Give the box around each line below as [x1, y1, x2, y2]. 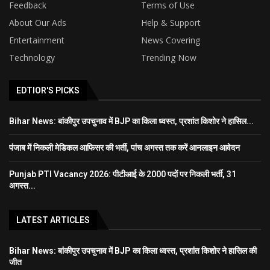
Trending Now [141, 51, 196, 63]
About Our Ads [9, 16, 66, 28]
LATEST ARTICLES [16, 215, 90, 225]
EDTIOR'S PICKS [16, 85, 80, 95]
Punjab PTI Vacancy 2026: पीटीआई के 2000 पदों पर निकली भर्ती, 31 [9, 169, 236, 179]
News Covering [141, 34, 200, 46]
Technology [9, 51, 55, 63]
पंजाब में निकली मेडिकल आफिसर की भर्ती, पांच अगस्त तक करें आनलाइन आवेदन [9, 142, 240, 152]
